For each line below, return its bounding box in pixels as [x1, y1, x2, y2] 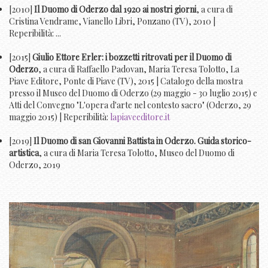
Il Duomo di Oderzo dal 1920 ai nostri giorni [32, 4, 196, 16]
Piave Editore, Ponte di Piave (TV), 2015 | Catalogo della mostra [9, 75, 243, 87]
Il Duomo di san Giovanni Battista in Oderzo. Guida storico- [33, 135, 251, 147]
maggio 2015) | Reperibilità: [9, 111, 110, 123]
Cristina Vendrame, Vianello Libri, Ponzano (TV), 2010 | [9, 16, 215, 28]
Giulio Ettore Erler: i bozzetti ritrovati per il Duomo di [31, 51, 232, 63]
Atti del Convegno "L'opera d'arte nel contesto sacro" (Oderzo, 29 [9, 99, 251, 111]
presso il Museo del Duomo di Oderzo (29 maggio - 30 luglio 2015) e [9, 87, 257, 99]
